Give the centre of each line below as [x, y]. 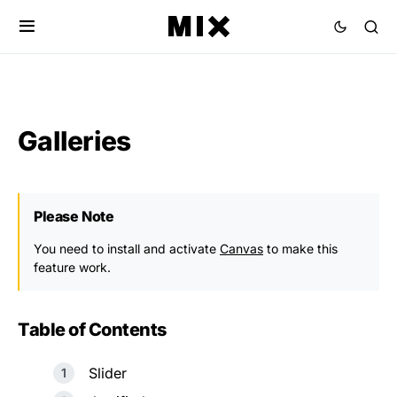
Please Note [74, 216]
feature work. [72, 267]
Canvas [241, 249]
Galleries [74, 141]
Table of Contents [92, 330]
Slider [108, 373]
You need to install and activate [127, 249]
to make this [300, 249]
